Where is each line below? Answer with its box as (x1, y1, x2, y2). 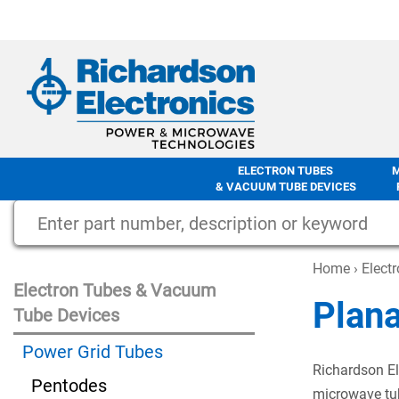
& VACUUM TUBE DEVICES (215, 180, 356, 194)
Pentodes (31, 375, 107, 396)
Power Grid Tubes (22, 341, 163, 362)
